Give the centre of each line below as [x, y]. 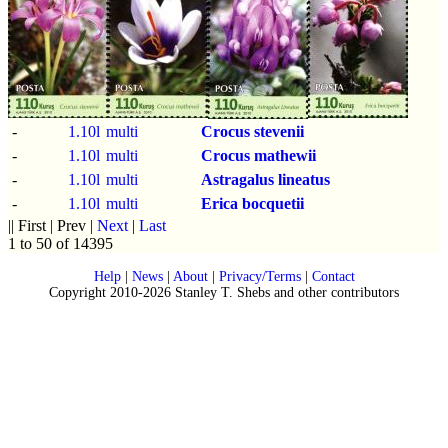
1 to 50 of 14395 [60, 243]
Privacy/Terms [259, 276]
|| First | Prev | [52, 225]
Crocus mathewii [258, 155]
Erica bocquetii [252, 203]
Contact [333, 276]
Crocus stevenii [252, 131]
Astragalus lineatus [265, 179]
